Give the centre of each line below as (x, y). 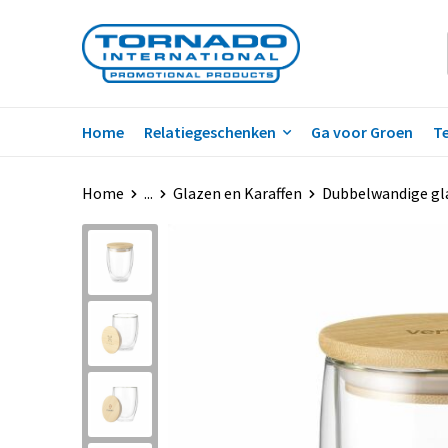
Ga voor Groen (361, 132)
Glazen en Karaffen (237, 193)
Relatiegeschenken (209, 132)
